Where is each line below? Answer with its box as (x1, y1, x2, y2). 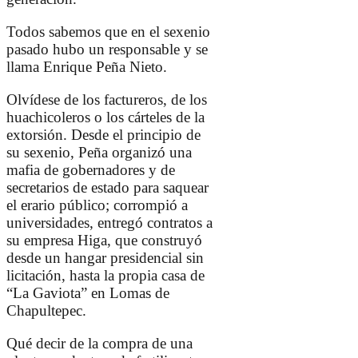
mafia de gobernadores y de (6, 161, 175, 179)
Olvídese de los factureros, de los (6, 91, 207, 109)
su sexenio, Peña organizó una (6, 144, 192, 161)
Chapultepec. (6, 302, 90, 320)
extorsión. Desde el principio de (6, 126, 201, 144)
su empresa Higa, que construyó (6, 232, 202, 249)
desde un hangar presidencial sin (6, 249, 204, 267)
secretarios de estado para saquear (6, 179, 209, 197)
